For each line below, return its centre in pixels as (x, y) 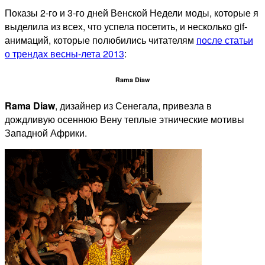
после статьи (225, 40)
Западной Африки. (46, 132)
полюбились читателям (144, 40)
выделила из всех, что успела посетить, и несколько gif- (126, 26)
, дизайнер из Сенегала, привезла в (133, 105)
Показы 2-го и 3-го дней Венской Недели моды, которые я (132, 12)
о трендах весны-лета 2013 (64, 53)
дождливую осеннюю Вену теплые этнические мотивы (125, 119)
